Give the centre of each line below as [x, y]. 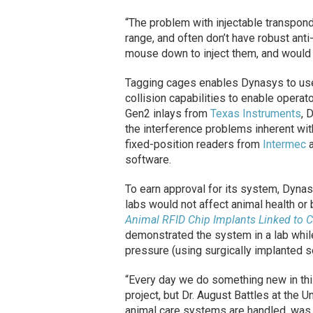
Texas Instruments [255, 114]
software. [148, 160]
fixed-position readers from [194, 145]
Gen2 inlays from [167, 114]
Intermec [284, 145]
